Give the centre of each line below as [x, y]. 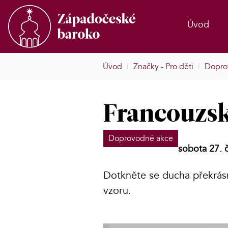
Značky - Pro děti [163, 67]
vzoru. [117, 191]
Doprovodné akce [141, 139]
